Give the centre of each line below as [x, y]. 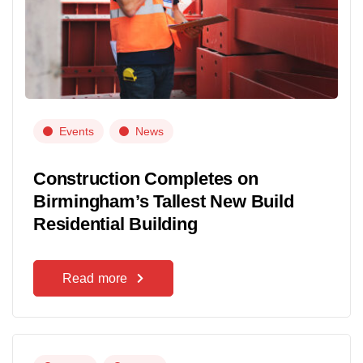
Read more [95, 278]
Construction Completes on [146, 178]
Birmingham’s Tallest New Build [164, 201]
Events [77, 131]
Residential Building [115, 224]
